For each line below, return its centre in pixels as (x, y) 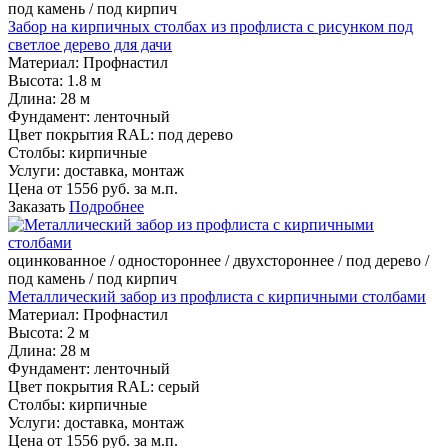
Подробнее (106, 207)
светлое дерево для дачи (90, 45)
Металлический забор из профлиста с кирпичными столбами (217, 297)
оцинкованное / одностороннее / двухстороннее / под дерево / (218, 261)
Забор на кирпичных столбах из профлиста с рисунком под (210, 27)
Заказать (36, 207)
